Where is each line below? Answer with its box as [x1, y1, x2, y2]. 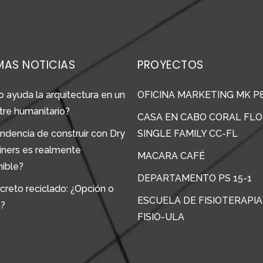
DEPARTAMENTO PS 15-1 [137, 173, 252, 184]
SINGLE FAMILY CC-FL [137, 128, 238, 140]
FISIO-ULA [137, 211, 184, 223]
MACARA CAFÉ [137, 150, 205, 162]
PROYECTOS [137, 57, 204, 73]
